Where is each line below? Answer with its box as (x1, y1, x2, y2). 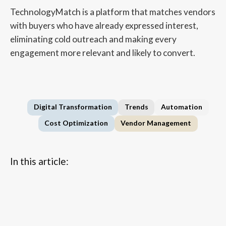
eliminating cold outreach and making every (10, 33, 177, 44)
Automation (160, 102, 202, 111)
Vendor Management (121, 119, 192, 128)
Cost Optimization (44, 119, 108, 128)
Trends (124, 102, 148, 111)
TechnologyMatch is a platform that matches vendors (10, 6, 215, 17)
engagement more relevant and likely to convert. (10, 47, 195, 58)
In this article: (10, 155, 69, 167)
